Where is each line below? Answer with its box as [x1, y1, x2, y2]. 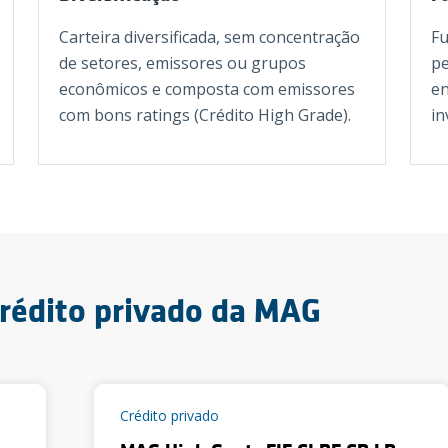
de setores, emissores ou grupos [59, 52, 306, 74]
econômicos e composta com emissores [59, 78, 355, 100]
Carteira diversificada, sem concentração [59, 26, 360, 48]
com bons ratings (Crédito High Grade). [59, 104, 351, 126]
